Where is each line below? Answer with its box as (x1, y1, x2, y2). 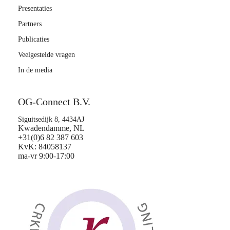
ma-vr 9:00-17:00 (18, 151, 74, 160)
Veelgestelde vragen (18, 51, 75, 59)
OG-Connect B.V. (18, 96, 90, 107)
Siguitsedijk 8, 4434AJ (18, 116, 86, 123)
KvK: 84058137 (18, 142, 71, 151)
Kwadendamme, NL (18, 124, 85, 132)
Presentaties (18, 5, 52, 12)
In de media (18, 66, 52, 74)
